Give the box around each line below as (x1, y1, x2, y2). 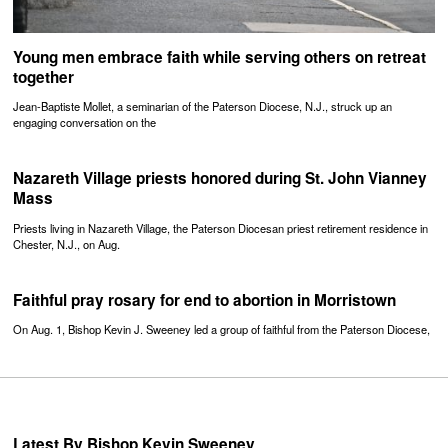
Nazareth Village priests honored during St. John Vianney (13, 167, 428, 190)
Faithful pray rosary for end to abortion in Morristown (13, 288, 397, 311)
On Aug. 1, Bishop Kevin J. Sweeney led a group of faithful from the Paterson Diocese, (13, 320, 431, 337)
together (13, 66, 75, 89)
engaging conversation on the (13, 114, 157, 131)
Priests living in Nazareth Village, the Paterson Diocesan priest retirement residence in (13, 219, 429, 236)
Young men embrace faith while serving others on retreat (13, 46, 427, 69)
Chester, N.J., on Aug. (13, 235, 121, 252)
